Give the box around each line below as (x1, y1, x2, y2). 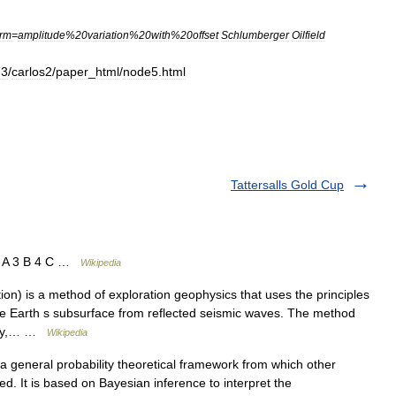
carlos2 (11, 65, 52, 79)
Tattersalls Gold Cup (231, 178, 344, 192)
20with (139, 29, 171, 41)
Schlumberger (221, 29, 289, 41)
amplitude (18, 29, 65, 41)
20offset (180, 29, 218, 41)
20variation (75, 29, 129, 41)
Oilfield (292, 29, 325, 41)
